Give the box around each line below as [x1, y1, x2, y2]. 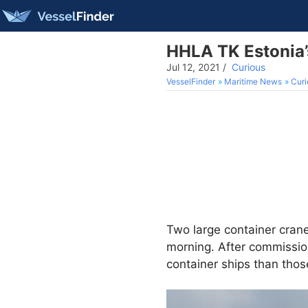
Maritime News [224, 76, 282, 87]
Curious [232, 61, 265, 73]
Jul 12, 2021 [166, 61, 220, 73]
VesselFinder [166, 76, 215, 87]
